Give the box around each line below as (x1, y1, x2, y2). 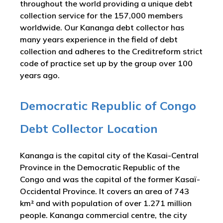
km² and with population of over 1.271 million (20, 198, 192, 208)
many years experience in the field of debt (20, 34, 178, 44)
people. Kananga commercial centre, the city (20, 210, 187, 220)
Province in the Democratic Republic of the (20, 162, 180, 172)
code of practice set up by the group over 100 (20, 58, 193, 68)
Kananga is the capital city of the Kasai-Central (20, 150, 199, 160)
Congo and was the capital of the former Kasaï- (20, 174, 200, 184)
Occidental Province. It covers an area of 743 (20, 186, 189, 196)
